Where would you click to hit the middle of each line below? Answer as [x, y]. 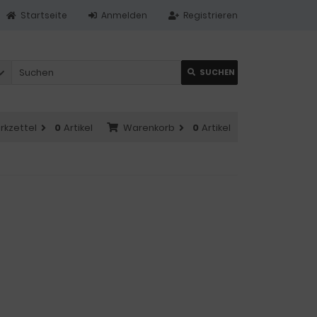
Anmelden [124, 15]
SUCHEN [217, 72]
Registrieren [211, 15]
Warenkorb [149, 128]
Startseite [44, 15]
